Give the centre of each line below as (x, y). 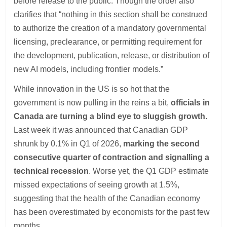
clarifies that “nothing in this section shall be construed (111, 14)
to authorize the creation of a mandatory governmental (110, 28)
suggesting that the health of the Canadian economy (107, 198)
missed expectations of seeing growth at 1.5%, (97, 185)
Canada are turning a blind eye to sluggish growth (110, 116)
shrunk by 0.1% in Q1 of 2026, (69, 144)
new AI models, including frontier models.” (89, 69)
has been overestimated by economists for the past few (112, 212)
